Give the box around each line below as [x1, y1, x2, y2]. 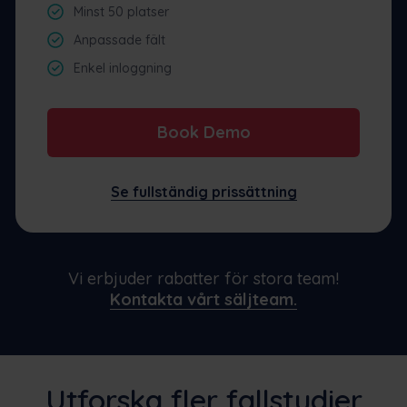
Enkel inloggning [74, 59, 172, 76]
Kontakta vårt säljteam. [110, 288, 297, 310]
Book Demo [156, 121, 251, 143]
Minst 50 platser [74, 3, 169, 20]
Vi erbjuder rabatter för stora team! [68, 267, 339, 289]
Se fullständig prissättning [110, 182, 297, 201]
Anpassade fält [74, 31, 165, 48]
